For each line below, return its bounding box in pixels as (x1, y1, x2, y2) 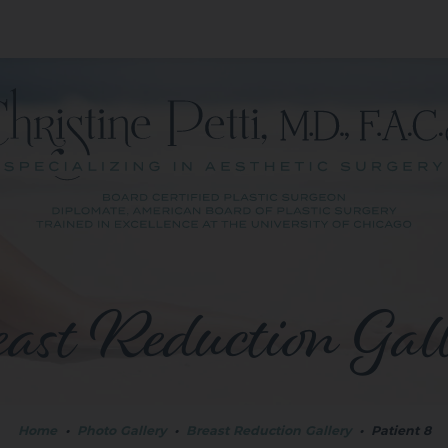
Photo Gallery (76, 423, 166, 438)
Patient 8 (370, 423, 431, 438)
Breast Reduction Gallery (185, 423, 351, 438)
